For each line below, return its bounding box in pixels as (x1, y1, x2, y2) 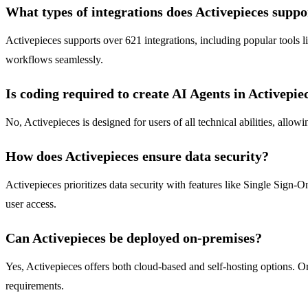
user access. (5, 198, 56, 210)
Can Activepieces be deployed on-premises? (5, 230, 262, 246)
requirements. (5, 280, 64, 292)
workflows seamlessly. (5, 54, 103, 66)
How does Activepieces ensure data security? (5, 148, 269, 164)
